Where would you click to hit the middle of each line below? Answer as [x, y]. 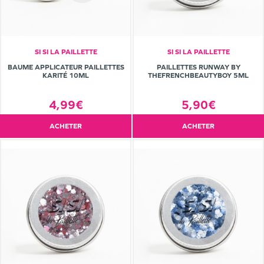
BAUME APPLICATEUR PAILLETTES [66, 67]
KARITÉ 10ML [66, 76]
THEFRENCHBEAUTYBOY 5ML [198, 76]
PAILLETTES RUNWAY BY [198, 67]
